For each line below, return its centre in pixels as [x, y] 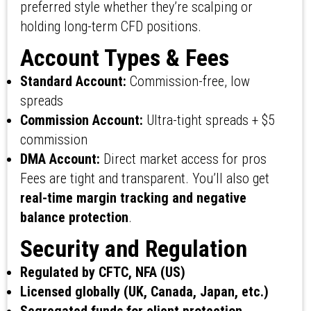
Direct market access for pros [183, 159]
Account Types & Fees [124, 58]
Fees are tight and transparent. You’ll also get [144, 179]
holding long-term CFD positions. [110, 27]
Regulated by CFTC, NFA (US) [102, 272]
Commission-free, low [188, 82]
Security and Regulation [133, 249]
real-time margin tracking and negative [133, 198]
